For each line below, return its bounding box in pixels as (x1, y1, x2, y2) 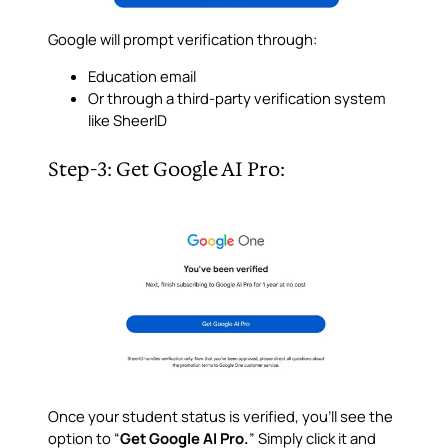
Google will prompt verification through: (48, 28, 317, 49)
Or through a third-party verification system (88, 87, 386, 108)
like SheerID (88, 109, 167, 130)
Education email (88, 65, 196, 86)
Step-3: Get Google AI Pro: (48, 156, 285, 183)
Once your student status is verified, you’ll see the (48, 406, 393, 427)
